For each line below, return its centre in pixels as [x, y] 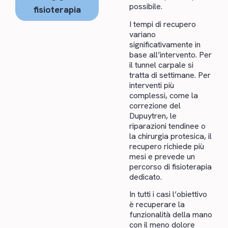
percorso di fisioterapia [170, 166]
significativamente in [165, 44]
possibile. [146, 7]
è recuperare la [157, 205]
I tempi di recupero [163, 24]
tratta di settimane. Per [170, 75]
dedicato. [146, 177]
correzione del [155, 105]
